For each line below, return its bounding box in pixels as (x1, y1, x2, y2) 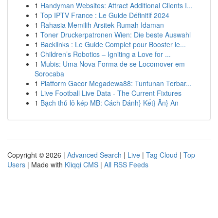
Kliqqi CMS (65, 160, 98, 169)
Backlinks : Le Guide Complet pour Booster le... (40, 39, 186, 49)
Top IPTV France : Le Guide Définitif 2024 (40, 10, 169, 20)
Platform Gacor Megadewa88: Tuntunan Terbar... (40, 78, 192, 88)
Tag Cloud (146, 150, 178, 160)
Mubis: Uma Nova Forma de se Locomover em (40, 59, 185, 69)
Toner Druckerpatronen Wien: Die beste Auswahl (40, 30, 191, 39)
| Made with (25, 160, 65, 169)
